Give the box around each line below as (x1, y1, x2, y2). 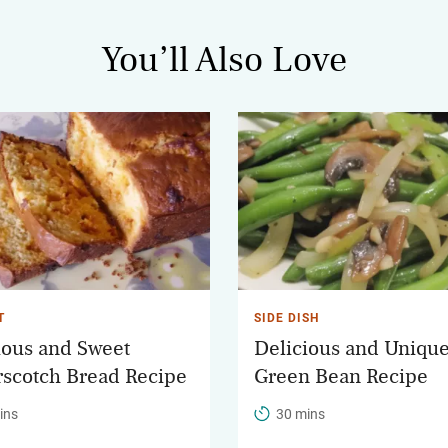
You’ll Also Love (101, 42, 347, 79)
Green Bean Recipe (254, 365, 428, 387)
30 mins (276, 405, 325, 422)
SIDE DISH (254, 310, 319, 325)
